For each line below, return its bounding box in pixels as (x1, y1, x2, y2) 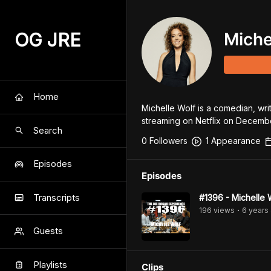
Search (33, 124, 62, 136)
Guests (33, 225, 63, 237)
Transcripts (33, 191, 80, 203)
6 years (242, 206, 269, 215)
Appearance (209, 135, 261, 146)
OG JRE (15, 29, 81, 51)
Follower (147, 135, 183, 146)
